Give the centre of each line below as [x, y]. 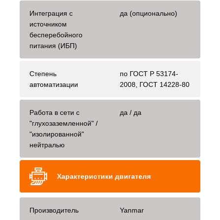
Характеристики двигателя [104, 177]
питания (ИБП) [53, 46]
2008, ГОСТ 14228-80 [155, 85]
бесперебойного [56, 35]
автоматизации [54, 85]
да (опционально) [149, 14]
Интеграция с [51, 14]
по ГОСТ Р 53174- [149, 74]
